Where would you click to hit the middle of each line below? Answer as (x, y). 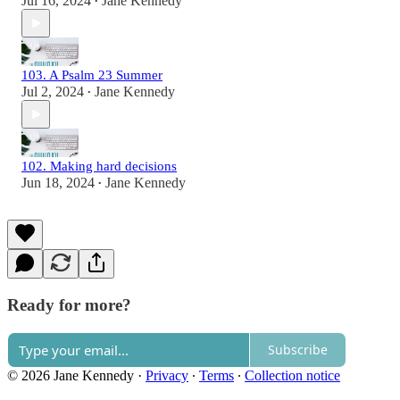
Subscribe (298, 350)
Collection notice (292, 375)
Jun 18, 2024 (58, 183)
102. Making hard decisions (99, 167)
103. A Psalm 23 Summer (92, 75)
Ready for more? (69, 305)
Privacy (167, 375)
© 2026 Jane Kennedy (71, 375)
